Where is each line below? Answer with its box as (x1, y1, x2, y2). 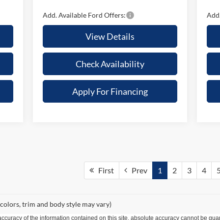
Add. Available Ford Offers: (42, 10, 126, 19)
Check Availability (75, 58, 144, 69)
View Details (85, 30, 135, 42)
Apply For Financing (72, 85, 148, 97)
